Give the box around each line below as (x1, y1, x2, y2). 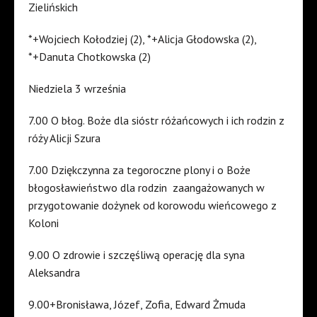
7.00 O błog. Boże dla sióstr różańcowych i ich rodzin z (28, 113, 284, 128)
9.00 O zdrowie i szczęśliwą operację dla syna (28, 248, 245, 263)
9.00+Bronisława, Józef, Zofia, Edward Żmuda (28, 297, 246, 312)
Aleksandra (28, 265, 80, 280)
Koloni (28, 216, 59, 231)
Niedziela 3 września (28, 81, 126, 96)
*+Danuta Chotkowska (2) (28, 50, 151, 64)
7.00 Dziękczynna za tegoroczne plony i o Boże (28, 163, 250, 178)
